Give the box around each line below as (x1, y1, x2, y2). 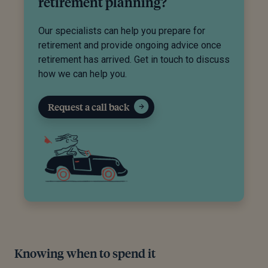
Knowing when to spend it (14, 245, 156, 261)
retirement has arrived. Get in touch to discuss (38, 54, 230, 66)
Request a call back (48, 100, 129, 114)
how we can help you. (38, 68, 127, 80)
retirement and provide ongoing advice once (38, 39, 221, 51)
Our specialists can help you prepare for (38, 25, 205, 37)
